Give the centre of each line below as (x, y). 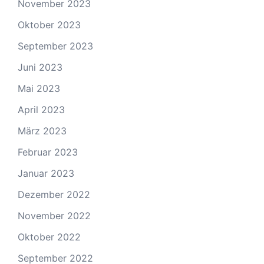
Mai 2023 (39, 88)
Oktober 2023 (49, 25)
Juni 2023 (40, 67)
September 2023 (55, 46)
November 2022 (54, 216)
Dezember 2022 (54, 194)
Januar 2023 (46, 173)
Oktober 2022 (49, 237)
